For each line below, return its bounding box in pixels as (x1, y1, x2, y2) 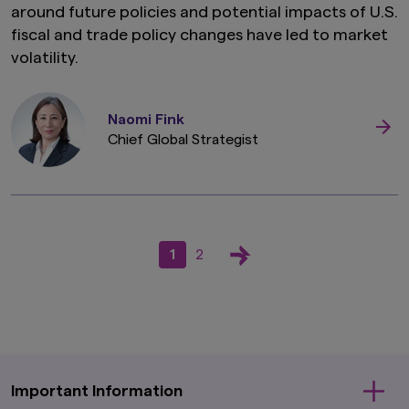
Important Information (11, 383, 183, 400)
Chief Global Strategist (108, 132, 258, 148)
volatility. (11, 49, 79, 67)
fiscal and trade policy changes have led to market (11, 26, 388, 44)
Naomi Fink (108, 112, 184, 128)
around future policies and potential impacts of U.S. (11, 4, 398, 21)
